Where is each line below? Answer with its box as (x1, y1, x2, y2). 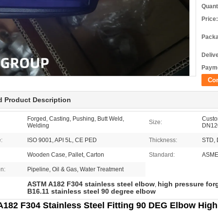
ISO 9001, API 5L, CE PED (27, 137, 97, 144)
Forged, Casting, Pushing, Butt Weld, (27, 115, 124, 122)
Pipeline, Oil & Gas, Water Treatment (27, 166, 124, 173)
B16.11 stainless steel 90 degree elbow (27, 187, 156, 195)
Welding (27, 122, 49, 129)
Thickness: (149, 137, 177, 144)
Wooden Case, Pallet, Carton (27, 151, 104, 158)
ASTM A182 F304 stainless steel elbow (27, 180, 155, 188)
